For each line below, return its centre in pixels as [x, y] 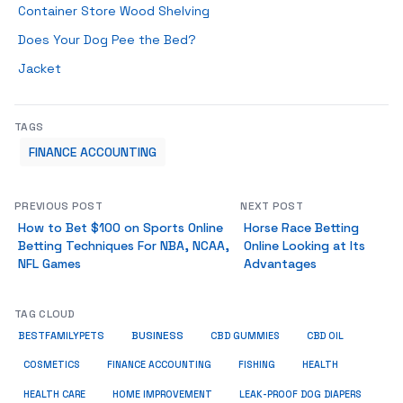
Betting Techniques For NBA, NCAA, [124, 246]
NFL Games [49, 264]
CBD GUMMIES [245, 336]
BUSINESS [157, 336]
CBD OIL [325, 336]
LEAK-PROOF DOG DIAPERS [300, 394]
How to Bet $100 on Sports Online [121, 228]
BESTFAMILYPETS [61, 336]
